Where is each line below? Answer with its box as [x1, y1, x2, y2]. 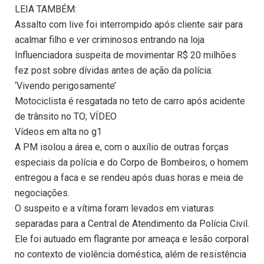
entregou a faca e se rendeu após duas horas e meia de [15, 172, 243, 184]
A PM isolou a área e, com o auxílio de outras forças [15, 141, 229, 153]
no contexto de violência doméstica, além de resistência [15, 249, 246, 260]
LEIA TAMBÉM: [15, 4, 77, 15]
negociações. [15, 187, 70, 199]
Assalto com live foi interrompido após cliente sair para [15, 19, 243, 31]
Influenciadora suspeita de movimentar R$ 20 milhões [15, 49, 236, 61]
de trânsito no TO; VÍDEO [15, 111, 117, 123]
